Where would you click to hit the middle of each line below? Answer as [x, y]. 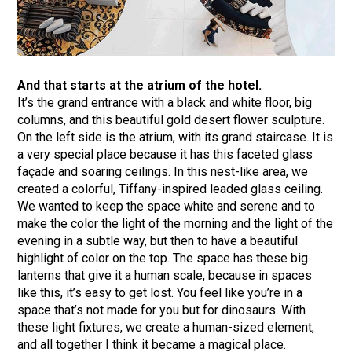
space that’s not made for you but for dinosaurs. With [162, 310]
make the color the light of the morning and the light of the [176, 223]
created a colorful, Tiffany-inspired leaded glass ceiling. [170, 189]
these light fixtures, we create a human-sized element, [166, 327]
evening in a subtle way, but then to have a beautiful [158, 240]
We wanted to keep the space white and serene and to [167, 206]
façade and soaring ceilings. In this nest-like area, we [163, 171]
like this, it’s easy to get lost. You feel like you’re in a [160, 292]
